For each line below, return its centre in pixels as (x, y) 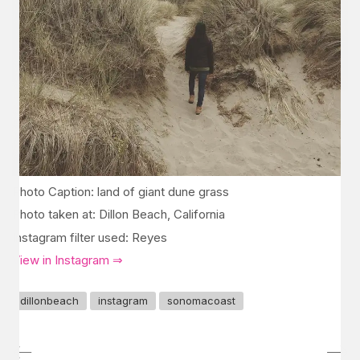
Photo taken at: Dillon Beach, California (119, 214)
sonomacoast (201, 300)
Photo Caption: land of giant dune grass (121, 191)
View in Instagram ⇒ (67, 260)
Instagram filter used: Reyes (90, 237)
